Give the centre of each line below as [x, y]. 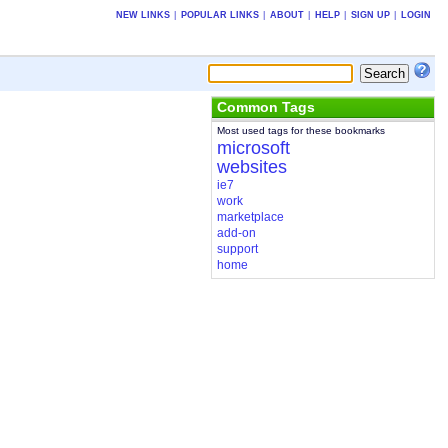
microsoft [253, 148]
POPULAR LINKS [219, 14]
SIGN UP [370, 14]
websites [251, 167]
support [237, 249]
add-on [236, 233]
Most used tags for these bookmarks [300, 131]
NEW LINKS [142, 14]
